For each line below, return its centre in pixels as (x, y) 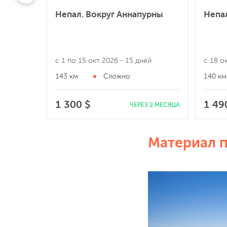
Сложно (117, 76)
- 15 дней (136, 60)
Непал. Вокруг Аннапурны (109, 14)
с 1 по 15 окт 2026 (88, 60)
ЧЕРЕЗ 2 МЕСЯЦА (155, 105)
